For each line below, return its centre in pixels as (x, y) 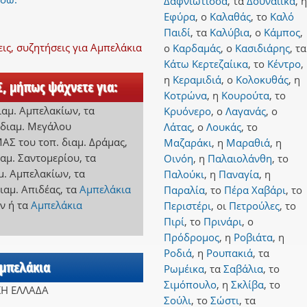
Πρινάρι (223, 222)
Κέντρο (284, 64)
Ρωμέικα (184, 269)
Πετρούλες (254, 206)
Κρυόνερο (187, 111)
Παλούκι (184, 174)
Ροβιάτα (253, 237)
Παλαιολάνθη (240, 159)
